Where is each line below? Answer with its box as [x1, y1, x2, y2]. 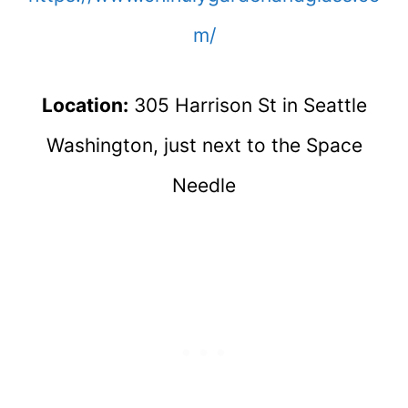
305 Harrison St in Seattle [127, 94, 367, 117]
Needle [172, 174, 236, 198]
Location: [41, 94, 128, 117]
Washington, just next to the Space [46, 134, 362, 158]
